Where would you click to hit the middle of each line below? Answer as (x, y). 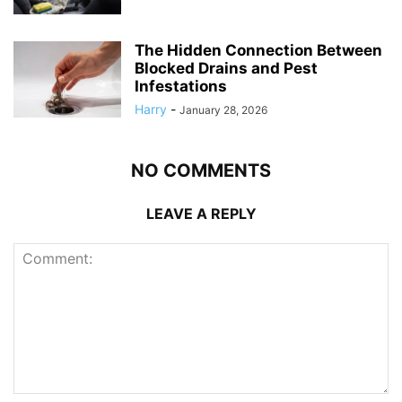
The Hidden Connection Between (258, 50)
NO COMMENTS (201, 170)
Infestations (181, 86)
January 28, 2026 (223, 110)
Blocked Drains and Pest (226, 68)
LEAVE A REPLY (201, 214)
